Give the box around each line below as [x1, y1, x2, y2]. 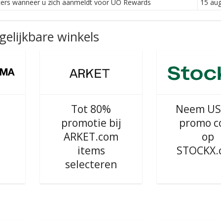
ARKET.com [64, 130, 118, 144]
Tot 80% [71, 102, 111, 116]
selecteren [65, 157, 117, 171]
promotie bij [61, 116, 121, 130]
